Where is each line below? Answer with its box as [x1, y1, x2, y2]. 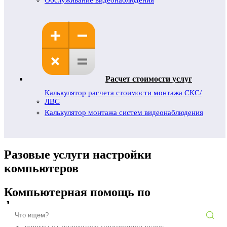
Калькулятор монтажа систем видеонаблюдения [45, 108, 203, 117]
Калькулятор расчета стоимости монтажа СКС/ [45, 89, 202, 97]
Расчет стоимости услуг [105, 74, 192, 83]
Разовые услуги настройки [4, 147, 152, 161]
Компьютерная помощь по [4, 185, 150, 199]
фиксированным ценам [4, 199, 133, 212]
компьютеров [4, 161, 79, 175]
